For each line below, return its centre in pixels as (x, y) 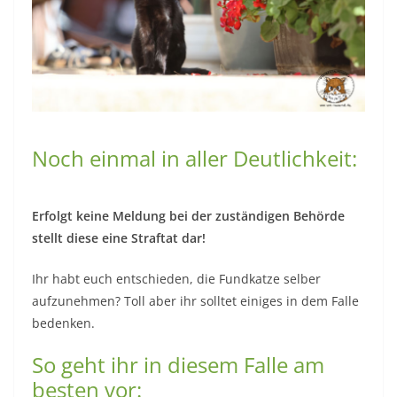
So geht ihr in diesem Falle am (178, 365)
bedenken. (63, 323)
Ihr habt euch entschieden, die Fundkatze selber (176, 279)
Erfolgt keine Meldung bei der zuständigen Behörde (188, 216)
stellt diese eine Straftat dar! (119, 238)
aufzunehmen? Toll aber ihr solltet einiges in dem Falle (195, 301)
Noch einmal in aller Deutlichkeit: (195, 159)
